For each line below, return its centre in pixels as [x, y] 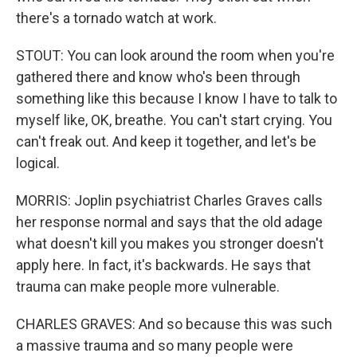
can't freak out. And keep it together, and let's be [166, 141]
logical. [38, 163]
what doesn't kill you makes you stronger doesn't [170, 243]
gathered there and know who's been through [158, 77]
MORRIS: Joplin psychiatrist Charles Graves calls [169, 200]
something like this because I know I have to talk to [177, 98]
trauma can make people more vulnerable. [148, 286]
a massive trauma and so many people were [155, 345]
